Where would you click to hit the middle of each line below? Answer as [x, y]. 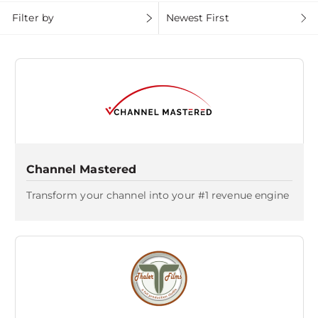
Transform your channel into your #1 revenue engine [158, 195]
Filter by [33, 18]
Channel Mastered [81, 169]
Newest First [197, 18]
